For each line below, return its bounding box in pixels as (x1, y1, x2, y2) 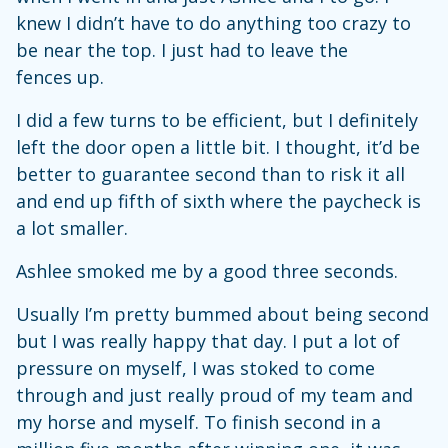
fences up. (16, 65, 104, 89)
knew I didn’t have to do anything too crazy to (16, 11, 411, 35)
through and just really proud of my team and (16, 383, 413, 407)
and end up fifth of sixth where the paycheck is (16, 189, 421, 213)
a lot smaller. (16, 216, 128, 240)
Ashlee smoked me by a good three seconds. (16, 259, 398, 283)
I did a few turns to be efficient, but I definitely (16, 108, 418, 132)
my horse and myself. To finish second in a (16, 410, 381, 434)
